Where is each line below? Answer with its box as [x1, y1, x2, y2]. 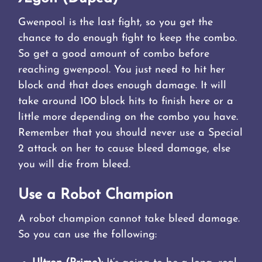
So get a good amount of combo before [18, 48, 210, 60]
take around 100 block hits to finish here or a [18, 95, 234, 107]
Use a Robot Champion [18, 188, 174, 203]
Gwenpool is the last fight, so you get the [18, 16, 213, 28]
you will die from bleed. [18, 158, 131, 170]
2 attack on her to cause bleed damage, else [18, 143, 231, 154]
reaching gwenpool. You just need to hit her [18, 64, 226, 75]
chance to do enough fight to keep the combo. [18, 32, 237, 44]
